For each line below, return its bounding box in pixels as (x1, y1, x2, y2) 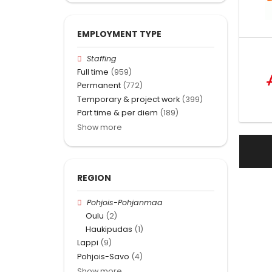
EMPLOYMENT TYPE (77, 27, 161, 40)
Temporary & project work (77, 93, 180, 104)
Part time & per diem (77, 107, 158, 118)
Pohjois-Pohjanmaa (87, 197, 163, 208)
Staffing (87, 53, 117, 64)
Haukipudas (86, 224, 132, 235)
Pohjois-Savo (77, 251, 129, 262)
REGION (77, 171, 111, 184)
